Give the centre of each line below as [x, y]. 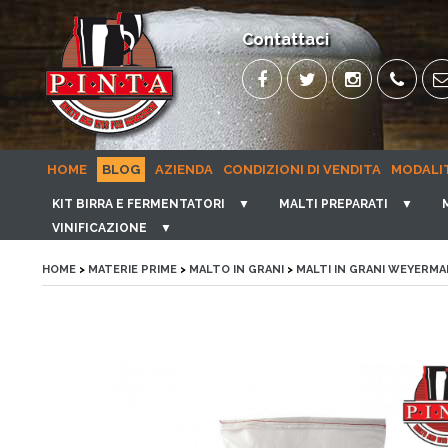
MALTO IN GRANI [236, 269]
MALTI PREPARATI [333, 204]
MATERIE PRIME [132, 269]
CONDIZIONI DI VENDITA [302, 169]
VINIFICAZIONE [99, 228]
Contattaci [285, 39]
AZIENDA [184, 169]
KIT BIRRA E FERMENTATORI [138, 204]
